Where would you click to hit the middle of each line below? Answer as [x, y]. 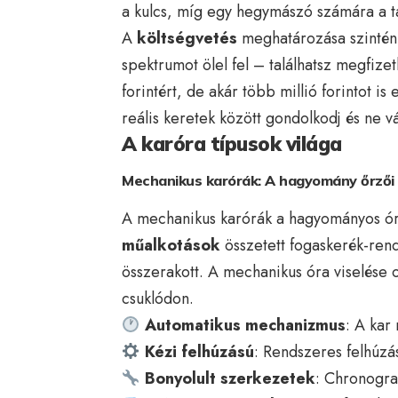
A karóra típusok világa [232, 143]
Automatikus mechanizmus [245, 325]
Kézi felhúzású [199, 351]
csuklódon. [158, 298]
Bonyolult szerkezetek [230, 378]
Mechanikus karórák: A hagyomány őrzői [258, 180]
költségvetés [187, 38]
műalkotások [171, 245]
